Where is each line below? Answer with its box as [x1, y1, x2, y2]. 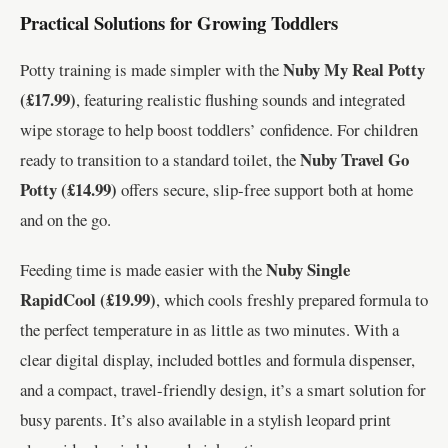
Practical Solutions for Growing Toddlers [20, 9, 338, 37]
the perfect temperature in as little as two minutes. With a [20, 318, 399, 342]
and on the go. [20, 208, 111, 232]
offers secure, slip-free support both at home [117, 178, 413, 202]
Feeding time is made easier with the [20, 258, 266, 282]
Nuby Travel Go [300, 147, 409, 173]
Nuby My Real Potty [283, 57, 425, 83]
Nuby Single [266, 257, 350, 283]
